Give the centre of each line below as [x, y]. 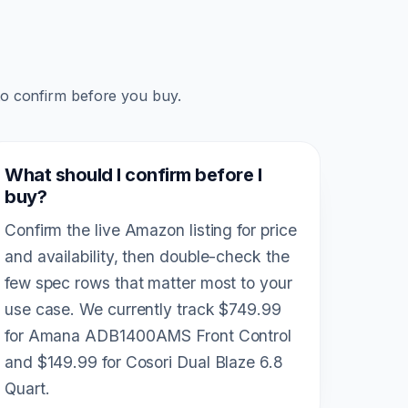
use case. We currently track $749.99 [143, 310]
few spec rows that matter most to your [148, 283]
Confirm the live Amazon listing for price [151, 230]
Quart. [27, 389]
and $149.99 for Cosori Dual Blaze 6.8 [144, 362]
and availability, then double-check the [147, 257]
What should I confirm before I [133, 175]
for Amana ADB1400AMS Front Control [148, 336]
